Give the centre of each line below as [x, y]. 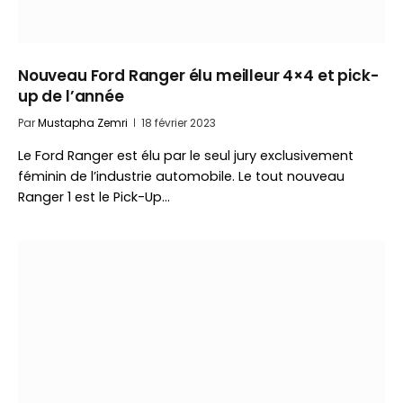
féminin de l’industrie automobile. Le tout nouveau [181, 176]
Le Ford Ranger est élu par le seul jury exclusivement [186, 156]
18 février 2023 [179, 123]
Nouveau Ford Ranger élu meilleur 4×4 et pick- [198, 76]
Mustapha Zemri [83, 123]
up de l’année [71, 96]
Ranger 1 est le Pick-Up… [94, 197]
